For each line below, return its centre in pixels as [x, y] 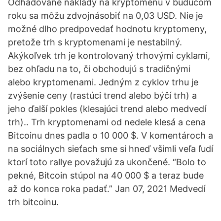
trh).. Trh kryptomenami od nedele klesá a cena [107, 122]
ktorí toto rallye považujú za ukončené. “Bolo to [107, 162]
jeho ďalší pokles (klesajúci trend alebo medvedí [107, 109]
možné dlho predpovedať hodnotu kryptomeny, [107, 29]
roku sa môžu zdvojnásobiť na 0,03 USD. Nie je [105, 16]
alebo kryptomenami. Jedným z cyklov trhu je [103, 82]
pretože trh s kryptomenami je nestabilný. [95, 42]
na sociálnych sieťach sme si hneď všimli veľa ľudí [110, 149]
